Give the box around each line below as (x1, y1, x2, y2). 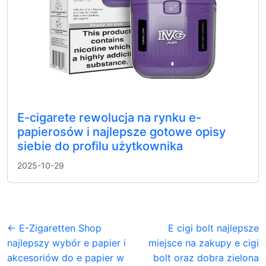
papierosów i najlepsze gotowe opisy (17, 125, 226, 139)
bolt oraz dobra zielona (153, 252, 259, 264)
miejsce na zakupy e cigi (148, 237, 259, 249)
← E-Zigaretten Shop (7, 222, 102, 234)
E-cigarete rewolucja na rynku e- (17, 110, 201, 125)
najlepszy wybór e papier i (7, 237, 126, 249)
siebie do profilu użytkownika (17, 139, 183, 153)
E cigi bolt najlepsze (168, 222, 259, 234)
